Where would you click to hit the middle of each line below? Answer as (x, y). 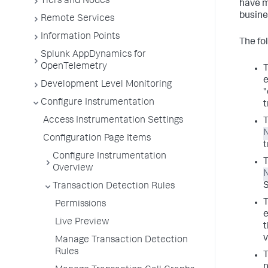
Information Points (80, 37)
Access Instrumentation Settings (113, 121)
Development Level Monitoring (106, 85)
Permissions (80, 205)
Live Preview (82, 223)
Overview (73, 169)
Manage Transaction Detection (121, 240)
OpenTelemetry (74, 67)
